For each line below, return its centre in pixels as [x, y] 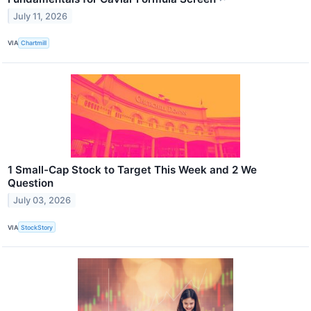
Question [31, 183]
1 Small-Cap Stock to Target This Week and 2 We [132, 170]
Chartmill [34, 43]
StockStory [37, 227]
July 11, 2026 [41, 16]
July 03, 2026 [42, 200]
